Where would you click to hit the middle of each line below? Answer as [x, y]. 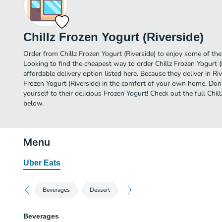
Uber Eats [42, 163]
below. [33, 103]
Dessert [100, 190]
